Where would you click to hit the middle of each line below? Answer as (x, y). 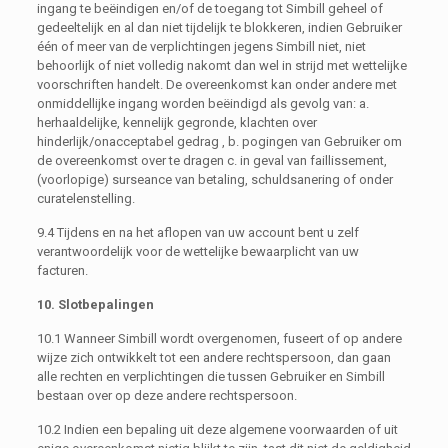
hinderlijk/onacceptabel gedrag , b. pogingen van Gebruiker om (219, 141)
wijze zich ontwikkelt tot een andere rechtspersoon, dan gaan (213, 357)
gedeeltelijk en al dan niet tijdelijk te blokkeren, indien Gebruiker (219, 27)
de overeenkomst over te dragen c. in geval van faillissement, (211, 160)
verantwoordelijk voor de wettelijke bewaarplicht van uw (197, 251)
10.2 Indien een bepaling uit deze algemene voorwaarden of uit (217, 429)
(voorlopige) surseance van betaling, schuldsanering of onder (214, 179)
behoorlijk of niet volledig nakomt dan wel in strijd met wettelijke (221, 65)
